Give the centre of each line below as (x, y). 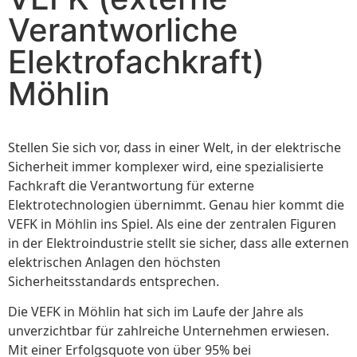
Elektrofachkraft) (136, 62)
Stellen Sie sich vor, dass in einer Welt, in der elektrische (175, 147)
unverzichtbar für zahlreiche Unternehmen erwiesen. (169, 331)
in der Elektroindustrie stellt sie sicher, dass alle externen (178, 243)
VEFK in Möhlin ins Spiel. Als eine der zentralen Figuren (172, 224)
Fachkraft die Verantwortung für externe (131, 185)
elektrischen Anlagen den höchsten (114, 262)
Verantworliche (123, 30)
